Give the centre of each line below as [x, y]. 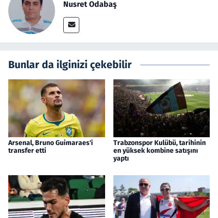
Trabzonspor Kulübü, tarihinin [159, 143]
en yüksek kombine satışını [155, 151]
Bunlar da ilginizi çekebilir [70, 65]
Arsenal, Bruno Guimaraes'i [51, 143]
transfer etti [27, 151]
